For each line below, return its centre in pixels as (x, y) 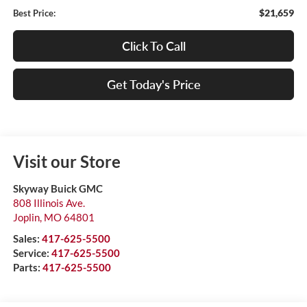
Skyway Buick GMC (58, 189)
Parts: (27, 268)
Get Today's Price (153, 85)
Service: (32, 253)
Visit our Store (66, 162)
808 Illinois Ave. (49, 203)
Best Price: (34, 13)
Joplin (26, 218)
